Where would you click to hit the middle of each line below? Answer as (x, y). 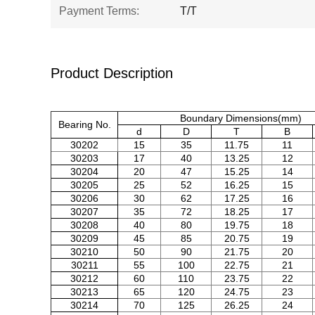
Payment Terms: (99, 11)
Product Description (112, 73)
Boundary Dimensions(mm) (240, 118)
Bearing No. (84, 124)
